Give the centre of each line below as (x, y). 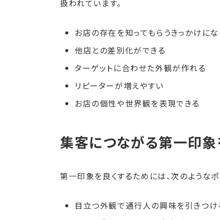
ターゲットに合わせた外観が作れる (140, 68)
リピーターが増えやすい (119, 86)
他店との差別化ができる (120, 50)
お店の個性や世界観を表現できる (137, 103)
